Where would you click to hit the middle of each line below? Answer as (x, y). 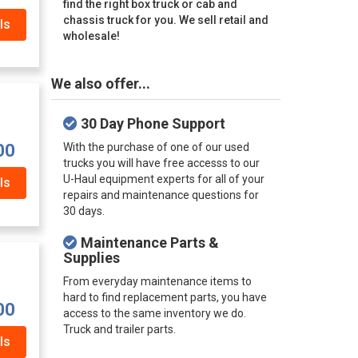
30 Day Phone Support (151, 123)
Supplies (91, 258)
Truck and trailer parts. (119, 329)
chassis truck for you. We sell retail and (165, 20)
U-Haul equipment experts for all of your (163, 179)
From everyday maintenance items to (157, 281)
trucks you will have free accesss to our (161, 163)
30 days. (84, 211)
